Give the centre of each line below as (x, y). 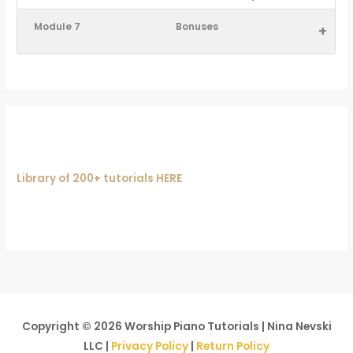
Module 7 (57, 27)
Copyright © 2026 (73, 326)
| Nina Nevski (295, 326)
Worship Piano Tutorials (191, 326)
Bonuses (197, 27)
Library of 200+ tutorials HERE (100, 179)
